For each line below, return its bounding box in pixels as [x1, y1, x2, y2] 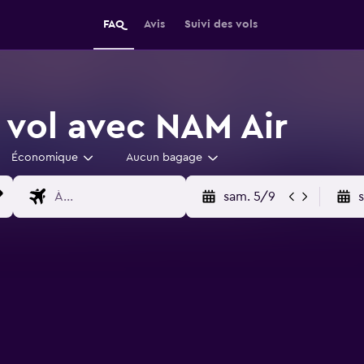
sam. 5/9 [223, 190, 275, 203]
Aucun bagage [126, 152, 202, 163]
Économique [11, 152, 78, 163]
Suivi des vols [184, 19, 258, 30]
